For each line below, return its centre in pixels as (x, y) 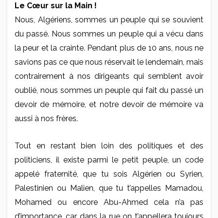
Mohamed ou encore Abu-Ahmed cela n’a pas (109, 202)
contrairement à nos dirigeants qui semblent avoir (109, 76)
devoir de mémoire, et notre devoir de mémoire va (109, 105)
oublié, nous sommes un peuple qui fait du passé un (109, 91)
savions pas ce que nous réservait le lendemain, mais (109, 62)
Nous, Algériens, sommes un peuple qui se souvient (109, 20)
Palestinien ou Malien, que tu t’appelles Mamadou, (109, 188)
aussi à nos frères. (46, 119)
